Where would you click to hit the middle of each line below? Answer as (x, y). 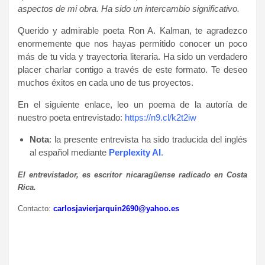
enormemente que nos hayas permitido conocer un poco (132, 43)
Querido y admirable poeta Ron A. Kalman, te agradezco (132, 30)
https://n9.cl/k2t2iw (161, 117)
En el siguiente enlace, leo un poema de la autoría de (132, 104)
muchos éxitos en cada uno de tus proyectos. (106, 82)
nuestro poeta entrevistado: (71, 117)
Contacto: (34, 208)
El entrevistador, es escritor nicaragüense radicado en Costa (132, 174)
